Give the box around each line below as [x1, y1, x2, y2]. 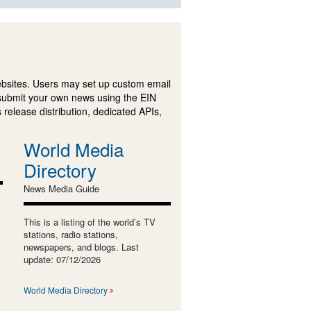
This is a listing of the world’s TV [23, 215, 155, 228]
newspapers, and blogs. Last [23, 239, 139, 253]
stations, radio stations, [23, 227, 118, 241]
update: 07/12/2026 [23, 252, 101, 266]
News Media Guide [23, 181, 99, 195]
